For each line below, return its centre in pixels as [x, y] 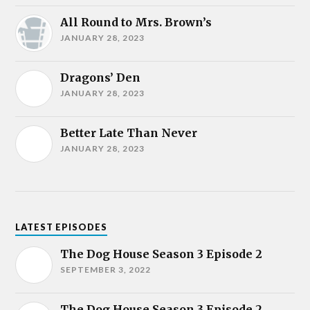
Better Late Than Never [129, 133]
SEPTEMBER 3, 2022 [106, 270]
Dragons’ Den [101, 78]
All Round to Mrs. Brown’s [136, 22]
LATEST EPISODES [62, 227]
